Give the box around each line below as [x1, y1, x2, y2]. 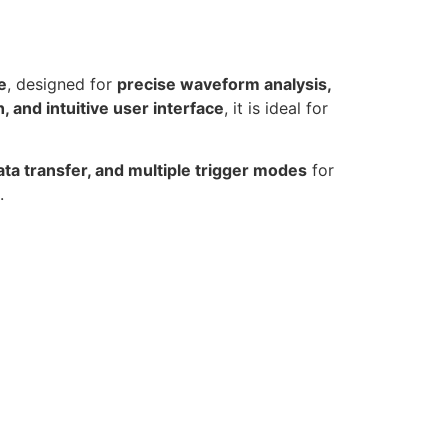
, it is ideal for [224, 97, 328, 118]
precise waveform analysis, [117, 73, 331, 94]
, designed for [7, 73, 117, 94]
